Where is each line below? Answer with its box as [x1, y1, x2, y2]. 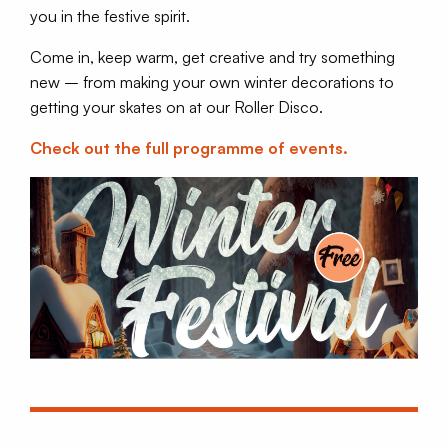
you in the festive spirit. [30, 6, 190, 27]
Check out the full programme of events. [30, 138, 348, 159]
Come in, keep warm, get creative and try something [30, 47, 395, 68]
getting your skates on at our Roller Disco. [30, 97, 323, 118]
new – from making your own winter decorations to [30, 72, 394, 93]
